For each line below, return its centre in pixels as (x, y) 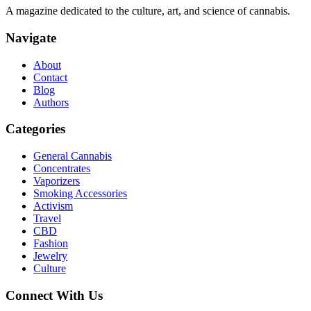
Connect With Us (54, 295)
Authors (51, 102)
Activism (53, 206)
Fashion (51, 244)
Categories (35, 129)
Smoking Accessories (80, 194)
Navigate (31, 38)
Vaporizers (57, 181)
